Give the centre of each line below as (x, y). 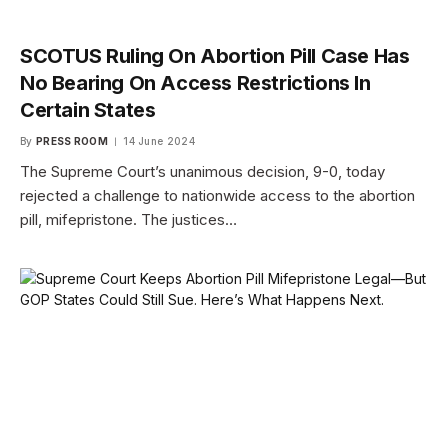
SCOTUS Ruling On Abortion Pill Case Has (215, 56)
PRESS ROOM (71, 141)
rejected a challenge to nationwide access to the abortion (217, 196)
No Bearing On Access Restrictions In (195, 83)
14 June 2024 (159, 141)
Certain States (88, 110)
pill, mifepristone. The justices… (128, 220)
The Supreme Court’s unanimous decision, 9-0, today (202, 172)
